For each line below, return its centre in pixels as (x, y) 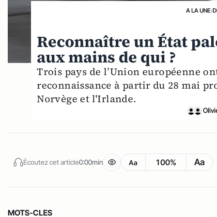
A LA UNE (198, 11)
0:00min (91, 162)
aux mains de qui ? (107, 57)
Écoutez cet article (51, 162)
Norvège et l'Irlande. (87, 99)
